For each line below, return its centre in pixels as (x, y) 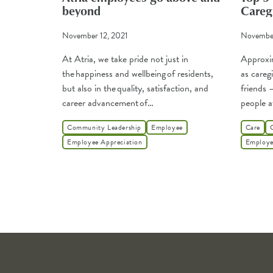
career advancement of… (108, 103)
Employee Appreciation (105, 142)
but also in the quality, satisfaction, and (135, 89)
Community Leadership (104, 128)
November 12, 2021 (95, 36)
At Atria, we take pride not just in (125, 59)
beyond (81, 11)
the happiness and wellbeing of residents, (138, 74)
